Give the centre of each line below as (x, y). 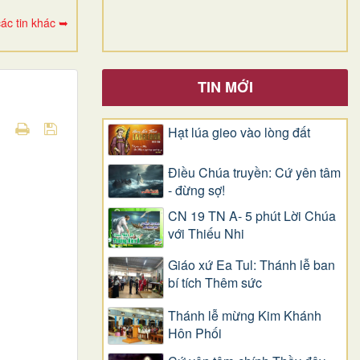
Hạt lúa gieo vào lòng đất (239, 132)
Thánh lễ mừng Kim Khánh (245, 315)
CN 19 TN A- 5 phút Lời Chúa (252, 216)
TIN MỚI (225, 86)
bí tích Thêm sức (215, 282)
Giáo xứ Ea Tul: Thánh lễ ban (252, 264)
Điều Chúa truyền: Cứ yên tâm (254, 173)
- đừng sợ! (196, 190)
